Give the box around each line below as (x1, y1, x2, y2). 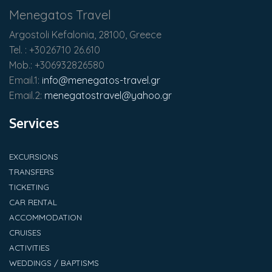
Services (9, 115, 59, 132)
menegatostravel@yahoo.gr (42, 89, 172, 102)
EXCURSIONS (9, 152, 58, 162)
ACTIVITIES (9, 243, 50, 253)
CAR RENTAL (9, 197, 57, 208)
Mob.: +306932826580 (9, 59, 104, 72)
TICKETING (9, 182, 49, 192)
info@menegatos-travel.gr (42, 74, 160, 87)
